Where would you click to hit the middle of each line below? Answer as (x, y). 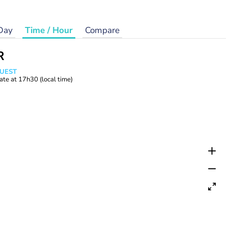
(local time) (56, 79)
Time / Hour (49, 30)
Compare (102, 30)
